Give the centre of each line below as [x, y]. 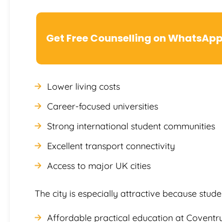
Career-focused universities [103, 106]
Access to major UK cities [99, 166]
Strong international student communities [131, 126]
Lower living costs [83, 86]
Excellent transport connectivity [111, 146]
